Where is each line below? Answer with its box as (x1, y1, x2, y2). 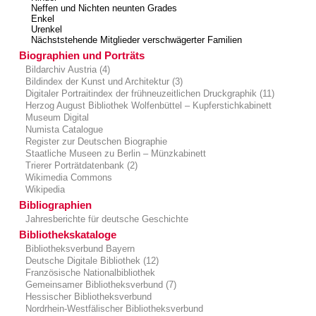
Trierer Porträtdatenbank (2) (23, 159, 138, 171)
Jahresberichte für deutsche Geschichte (23, 213, 189, 224)
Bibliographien (19, 198, 92, 211)
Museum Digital (23, 111, 90, 123)
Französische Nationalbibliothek (23, 267, 156, 278)
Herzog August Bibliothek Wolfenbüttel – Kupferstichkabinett (23, 99, 272, 111)
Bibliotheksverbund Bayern (23, 243, 135, 254)
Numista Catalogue (23, 123, 104, 135)
